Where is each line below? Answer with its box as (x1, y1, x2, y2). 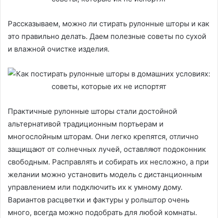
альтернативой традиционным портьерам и (8, 119, 163, 128)
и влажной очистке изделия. (8, 44, 109, 54)
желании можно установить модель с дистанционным (8, 170, 202, 179)
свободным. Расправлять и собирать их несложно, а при (8, 157, 209, 166)
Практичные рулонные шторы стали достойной (8, 107, 177, 116)
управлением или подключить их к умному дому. (8, 182, 182, 192)
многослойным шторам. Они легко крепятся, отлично (8, 132, 199, 141)
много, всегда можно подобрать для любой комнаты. (8, 208, 197, 217)
